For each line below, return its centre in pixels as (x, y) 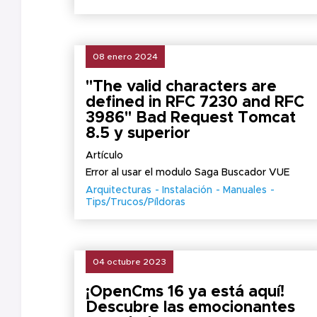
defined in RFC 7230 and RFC (195, 103)
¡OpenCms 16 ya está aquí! (185, 292)
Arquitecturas (119, 190)
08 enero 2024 (125, 57)
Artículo (104, 156)
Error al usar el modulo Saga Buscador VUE (188, 173)
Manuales (245, 190)
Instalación (187, 190)
